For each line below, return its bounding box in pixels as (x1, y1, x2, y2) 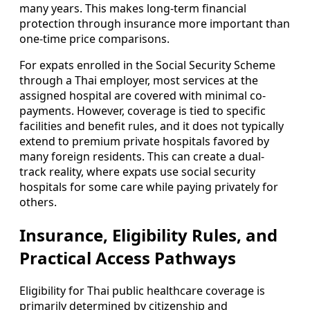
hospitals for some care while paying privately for (19, 179, 278, 195)
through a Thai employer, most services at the (19, 73, 258, 89)
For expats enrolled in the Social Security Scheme (19, 57, 275, 73)
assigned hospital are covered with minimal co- (19, 88, 266, 104)
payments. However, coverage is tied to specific (19, 103, 266, 119)
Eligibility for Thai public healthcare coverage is (19, 283, 265, 299)
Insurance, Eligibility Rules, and (19, 224, 277, 247)
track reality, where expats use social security (19, 164, 255, 180)
